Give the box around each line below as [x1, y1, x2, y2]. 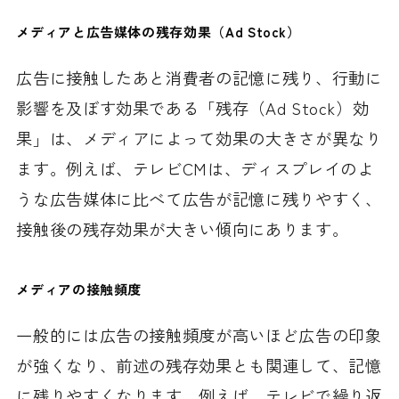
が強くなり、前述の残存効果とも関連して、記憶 [16, 353, 382, 377]
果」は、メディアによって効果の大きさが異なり [16, 126, 382, 150]
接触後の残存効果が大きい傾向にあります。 [16, 216, 349, 240]
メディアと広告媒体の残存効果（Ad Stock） [16, 21, 301, 41]
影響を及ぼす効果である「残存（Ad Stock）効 [16, 95, 370, 119]
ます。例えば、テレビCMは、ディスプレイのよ [16, 156, 374, 180]
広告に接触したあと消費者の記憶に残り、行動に [16, 65, 382, 89]
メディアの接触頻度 [16, 279, 142, 298]
